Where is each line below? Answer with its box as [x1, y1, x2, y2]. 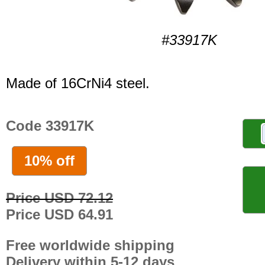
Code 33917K [6, 118, 94, 134]
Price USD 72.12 [6, 189, 113, 206]
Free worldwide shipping [6, 237, 174, 253]
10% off [24, 152, 75, 169]
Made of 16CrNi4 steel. [6, 75, 150, 92]
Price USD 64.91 [6, 206, 113, 222]
